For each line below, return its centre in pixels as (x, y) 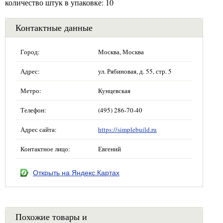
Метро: (31, 90)
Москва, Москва (121, 52)
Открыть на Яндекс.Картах (76, 172)
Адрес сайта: (39, 129)
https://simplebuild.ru (127, 129)
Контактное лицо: (45, 149)
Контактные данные (54, 27)
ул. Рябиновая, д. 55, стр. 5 (135, 71)
